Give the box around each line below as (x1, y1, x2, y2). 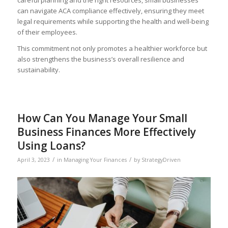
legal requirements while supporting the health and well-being (17, 16, 209, 26)
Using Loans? (17, 138, 85, 153)
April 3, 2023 (17, 156, 50, 163)
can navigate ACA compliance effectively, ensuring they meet (17, 6, 204, 15)
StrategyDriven (141, 156, 181, 163)
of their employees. (17, 27, 77, 37)
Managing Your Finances (63, 156, 127, 163)
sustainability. (17, 65, 60, 74)
